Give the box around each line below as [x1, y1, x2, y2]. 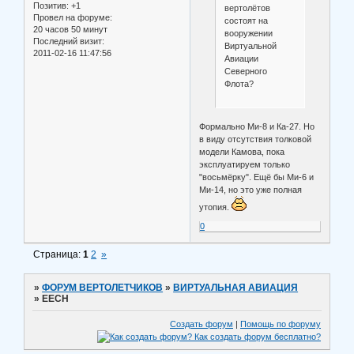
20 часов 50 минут [33, 24, 107, 35]
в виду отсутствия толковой [199, 134, 312, 145]
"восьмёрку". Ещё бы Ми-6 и [199, 172, 314, 183]
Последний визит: [33, 36, 104, 47]
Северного [224, 66, 267, 77]
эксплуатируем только [199, 160, 291, 170]
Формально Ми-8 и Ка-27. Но [199, 122, 315, 132]
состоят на [224, 16, 268, 26]
